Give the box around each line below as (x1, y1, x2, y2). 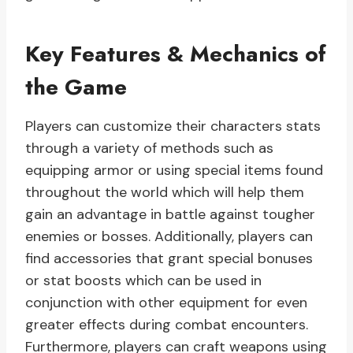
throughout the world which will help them (25, 183, 304, 203)
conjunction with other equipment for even (25, 293, 307, 313)
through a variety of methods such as (25, 139, 273, 158)
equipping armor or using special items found (25, 161, 323, 180)
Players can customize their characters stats (25, 117, 321, 136)
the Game (25, 71, 127, 104)
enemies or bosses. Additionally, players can (25, 227, 313, 247)
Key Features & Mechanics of (25, 38, 326, 71)
